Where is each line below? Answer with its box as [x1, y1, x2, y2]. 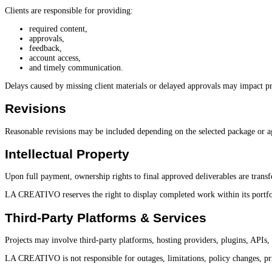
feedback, [29, 43, 62, 53]
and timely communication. [29, 63, 123, 72]
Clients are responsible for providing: [5, 5, 133, 15]
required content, [29, 24, 87, 33]
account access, [29, 53, 81, 63]
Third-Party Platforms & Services [5, 210, 206, 225]
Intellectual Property [5, 146, 129, 161]
